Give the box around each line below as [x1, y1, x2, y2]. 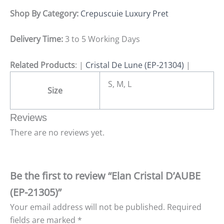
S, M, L [108, 78, 131, 89]
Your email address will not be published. [10, 201, 165, 213]
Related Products [10, 59, 75, 70]
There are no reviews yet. [10, 126, 104, 138]
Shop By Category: [10, 7, 80, 19]
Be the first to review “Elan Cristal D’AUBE [10, 169, 200, 183]
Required [167, 201, 201, 213]
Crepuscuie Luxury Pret [80, 7, 168, 19]
